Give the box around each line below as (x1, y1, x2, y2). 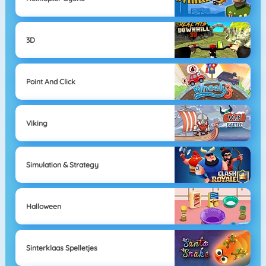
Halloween (26, 201, 61, 211)
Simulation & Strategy (26, 160, 99, 169)
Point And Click (26, 77, 75, 86)
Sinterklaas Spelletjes (26, 243, 97, 252)
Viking (26, 118, 47, 128)
